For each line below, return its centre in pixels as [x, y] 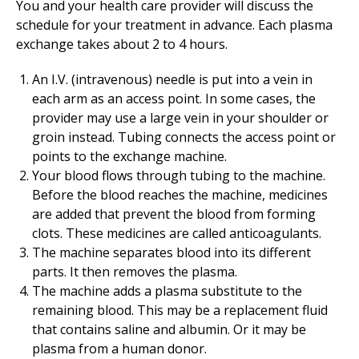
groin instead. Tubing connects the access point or [184, 137]
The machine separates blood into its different [171, 252]
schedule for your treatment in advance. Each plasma [174, 25]
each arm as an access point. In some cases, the [174, 99]
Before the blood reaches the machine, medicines [180, 195]
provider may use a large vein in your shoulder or [180, 118]
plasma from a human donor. [119, 349]
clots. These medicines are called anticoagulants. [177, 233]
